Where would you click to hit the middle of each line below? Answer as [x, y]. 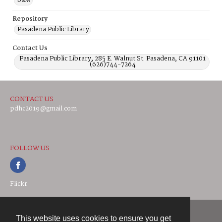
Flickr [19, 184]
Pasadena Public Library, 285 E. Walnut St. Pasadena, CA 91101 [112, 59]
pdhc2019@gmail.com [43, 109]
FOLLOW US [30, 148]
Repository [30, 19]
